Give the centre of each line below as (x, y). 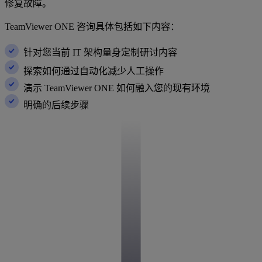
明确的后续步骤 (54, 105)
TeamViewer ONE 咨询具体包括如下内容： (92, 27)
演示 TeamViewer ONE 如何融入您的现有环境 (114, 88)
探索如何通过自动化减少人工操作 (91, 71)
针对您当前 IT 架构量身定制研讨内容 (98, 53)
